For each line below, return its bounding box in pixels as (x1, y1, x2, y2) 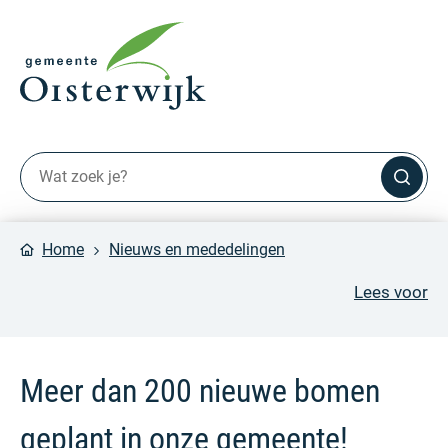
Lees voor (354, 281, 428, 302)
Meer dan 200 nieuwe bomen (20, 371, 380, 410)
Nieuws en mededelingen (109, 239, 285, 259)
